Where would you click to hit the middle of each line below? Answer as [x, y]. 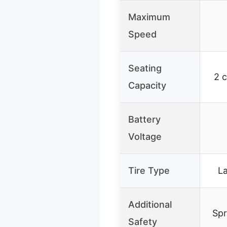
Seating [145, 68]
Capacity [147, 85]
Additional [150, 204]
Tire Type [149, 170]
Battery [144, 119]
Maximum [149, 17]
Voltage [145, 136]
